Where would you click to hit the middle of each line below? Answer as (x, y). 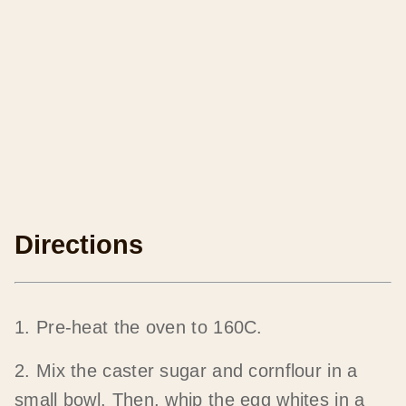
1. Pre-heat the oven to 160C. (139, 327)
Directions (79, 244)
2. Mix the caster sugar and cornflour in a (186, 370)
